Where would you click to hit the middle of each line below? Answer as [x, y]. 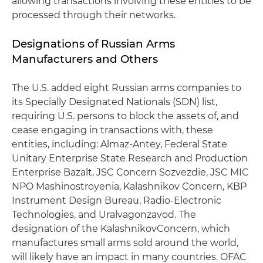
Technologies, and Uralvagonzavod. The [104, 215]
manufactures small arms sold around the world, [125, 243]
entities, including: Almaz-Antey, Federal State [119, 144]
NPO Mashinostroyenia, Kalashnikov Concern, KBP [129, 186]
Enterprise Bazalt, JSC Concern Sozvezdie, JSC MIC [130, 172]
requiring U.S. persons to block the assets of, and [125, 116]
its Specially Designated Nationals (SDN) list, [114, 102]
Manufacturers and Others [85, 59]
